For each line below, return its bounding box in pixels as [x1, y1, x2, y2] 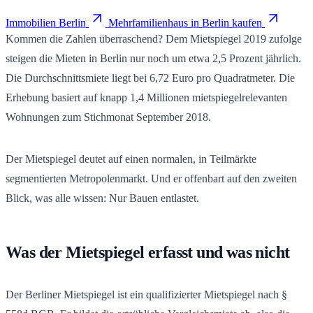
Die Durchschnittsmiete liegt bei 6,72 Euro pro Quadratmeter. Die [6, 71, 295, 84]
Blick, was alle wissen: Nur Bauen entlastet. [6, 191, 199, 204]
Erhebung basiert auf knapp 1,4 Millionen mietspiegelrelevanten [6, 91, 287, 103]
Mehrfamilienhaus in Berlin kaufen [108, 16, 262, 29]
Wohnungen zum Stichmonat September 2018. [6, 110, 211, 123]
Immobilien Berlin [6, 16, 86, 29]
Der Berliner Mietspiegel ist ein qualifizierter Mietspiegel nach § [6, 288, 287, 300]
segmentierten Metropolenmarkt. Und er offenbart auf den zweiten [6, 172, 297, 184]
